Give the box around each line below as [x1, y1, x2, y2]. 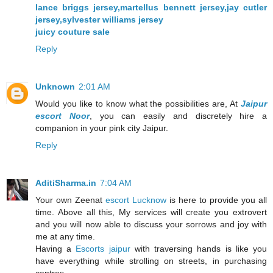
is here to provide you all [166, 195, 267, 205]
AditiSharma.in [35, 178, 96, 188]
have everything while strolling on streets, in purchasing [35, 256, 267, 266]
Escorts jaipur [76, 244, 130, 254]
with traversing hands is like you [130, 244, 268, 254]
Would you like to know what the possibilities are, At [35, 99, 241, 109]
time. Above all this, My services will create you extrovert [35, 207, 267, 218]
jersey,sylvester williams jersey [35, 15, 163, 25]
